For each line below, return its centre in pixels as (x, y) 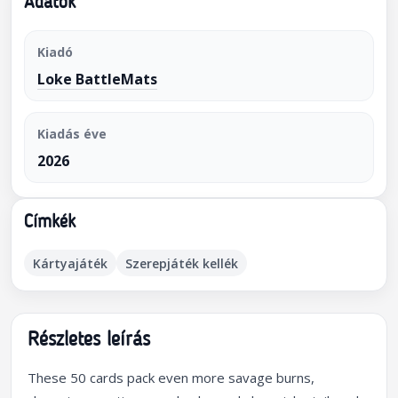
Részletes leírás (89, 341)
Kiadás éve (72, 134)
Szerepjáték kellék (182, 263)
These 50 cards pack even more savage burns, (171, 378)
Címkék (50, 223)
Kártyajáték (70, 263)
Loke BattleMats (97, 79)
